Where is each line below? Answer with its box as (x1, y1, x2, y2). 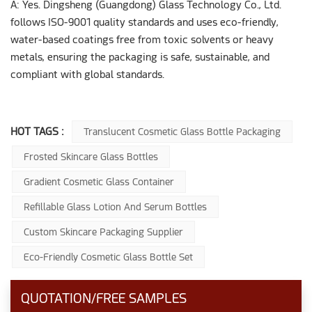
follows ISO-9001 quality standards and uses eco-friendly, (10, 16, 279, 29)
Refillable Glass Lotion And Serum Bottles (24, 201, 207, 212)
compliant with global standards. (10, 68, 164, 81)
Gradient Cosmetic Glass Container (24, 175, 174, 187)
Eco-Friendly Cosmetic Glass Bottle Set (24, 251, 193, 263)
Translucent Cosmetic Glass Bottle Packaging (83, 125, 281, 137)
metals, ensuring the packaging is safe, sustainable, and (10, 51, 270, 64)
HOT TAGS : (10, 125, 67, 138)
